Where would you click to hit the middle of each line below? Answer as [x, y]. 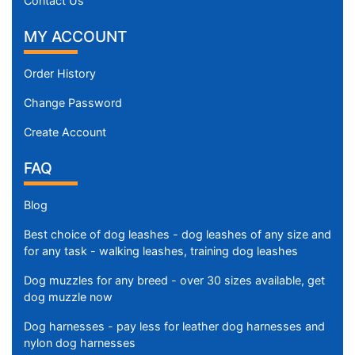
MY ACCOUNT [75, 37]
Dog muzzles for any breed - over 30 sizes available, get [174, 281]
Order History [60, 74]
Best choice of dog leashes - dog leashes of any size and [177, 235]
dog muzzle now [68, 297]
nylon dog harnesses [80, 343]
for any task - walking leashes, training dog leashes [161, 251]
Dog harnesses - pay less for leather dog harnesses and [174, 326]
